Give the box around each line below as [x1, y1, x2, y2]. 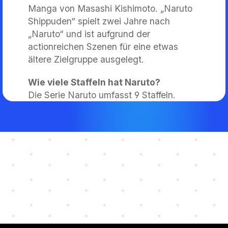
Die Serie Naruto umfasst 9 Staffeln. [28, 89, 176, 100]
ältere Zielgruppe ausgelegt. [28, 53, 144, 65]
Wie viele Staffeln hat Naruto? [28, 76, 160, 88]
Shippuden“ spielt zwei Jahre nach [28, 15, 170, 26]
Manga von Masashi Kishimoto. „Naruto [28, 3, 192, 14]
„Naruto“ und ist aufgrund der [28, 28, 150, 39]
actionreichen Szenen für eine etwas [28, 41, 178, 52]
